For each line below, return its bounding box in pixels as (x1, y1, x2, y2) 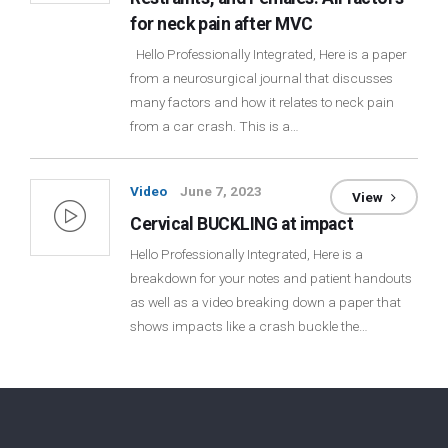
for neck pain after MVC (130, 14, 313, 34)
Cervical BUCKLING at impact (130, 214, 354, 234)
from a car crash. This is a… (130, 118, 299, 134)
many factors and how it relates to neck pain (130, 94, 394, 110)
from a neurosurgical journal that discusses (130, 70, 393, 86)
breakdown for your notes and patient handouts (130, 270, 412, 286)
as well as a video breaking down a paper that (130, 294, 401, 310)
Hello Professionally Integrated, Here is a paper (130, 46, 407, 62)
